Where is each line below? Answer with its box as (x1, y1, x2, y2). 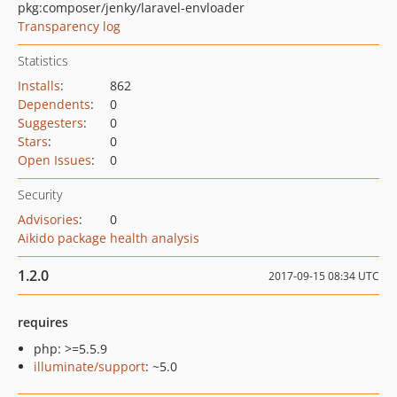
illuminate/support (34, 358, 145, 375)
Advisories (18, 211, 79, 228)
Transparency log (18, 18, 121, 35)
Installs (18, 77, 60, 94)
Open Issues (18, 152, 91, 168)
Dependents (18, 96, 90, 113)
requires (18, 314, 68, 331)
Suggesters (18, 114, 83, 131)
